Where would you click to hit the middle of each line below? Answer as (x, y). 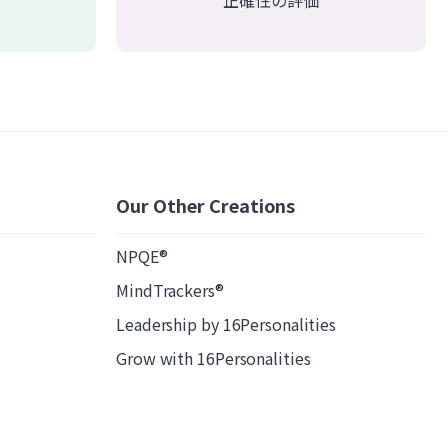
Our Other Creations (206, 205)
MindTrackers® (170, 290)
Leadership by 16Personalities (226, 324)
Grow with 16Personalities (213, 358)
